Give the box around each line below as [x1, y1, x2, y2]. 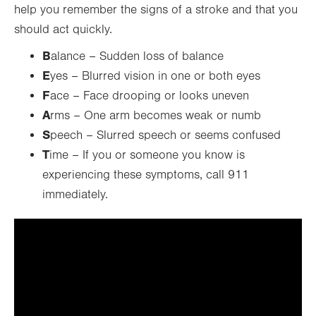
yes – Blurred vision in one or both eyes [50, 69, 260, 83]
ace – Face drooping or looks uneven [50, 89, 249, 103]
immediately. [42, 188, 108, 202]
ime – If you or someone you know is [49, 148, 245, 162]
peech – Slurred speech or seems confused [50, 128, 281, 142]
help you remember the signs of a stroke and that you [14, 3, 298, 17]
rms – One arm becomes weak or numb [50, 109, 261, 123]
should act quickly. [14, 23, 112, 37]
